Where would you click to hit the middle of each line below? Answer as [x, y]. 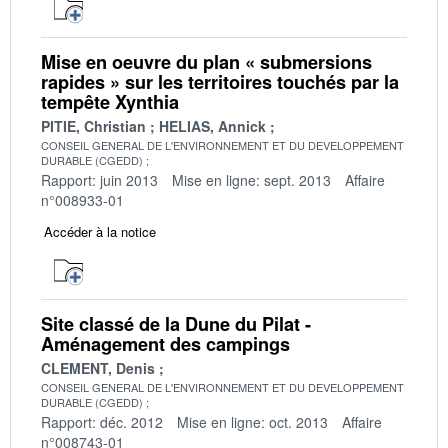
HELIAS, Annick [212, 125]
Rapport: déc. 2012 [102, 421]
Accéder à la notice [100, 231]
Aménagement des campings [165, 343]
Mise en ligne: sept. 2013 [251, 179]
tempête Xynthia [110, 101]
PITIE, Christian [93, 125]
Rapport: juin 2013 [99, 179]
